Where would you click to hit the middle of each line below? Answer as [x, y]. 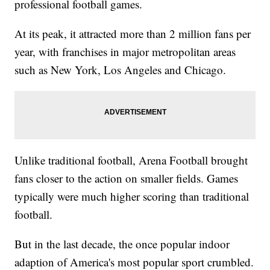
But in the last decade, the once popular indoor [122, 243]
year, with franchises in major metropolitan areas [125, 51]
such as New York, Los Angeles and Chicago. [121, 69]
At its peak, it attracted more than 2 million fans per [133, 33]
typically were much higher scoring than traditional [132, 196]
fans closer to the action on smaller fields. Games [127, 178]
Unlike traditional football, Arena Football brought [131, 160]
